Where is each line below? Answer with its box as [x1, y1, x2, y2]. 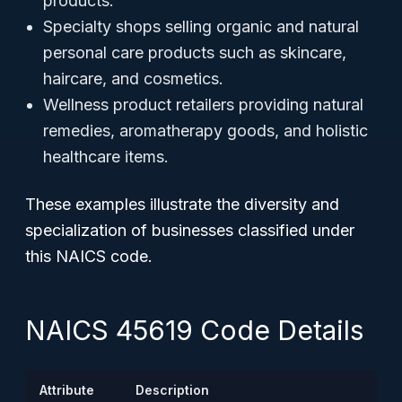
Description [135, 382, 209, 398]
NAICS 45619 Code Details [25, 314, 363, 346]
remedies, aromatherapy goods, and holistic [43, 121, 368, 140]
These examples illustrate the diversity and [25, 195, 339, 214]
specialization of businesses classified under [25, 221, 354, 240]
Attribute [39, 382, 94, 398]
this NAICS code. [25, 247, 153, 266]
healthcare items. [43, 147, 169, 166]
